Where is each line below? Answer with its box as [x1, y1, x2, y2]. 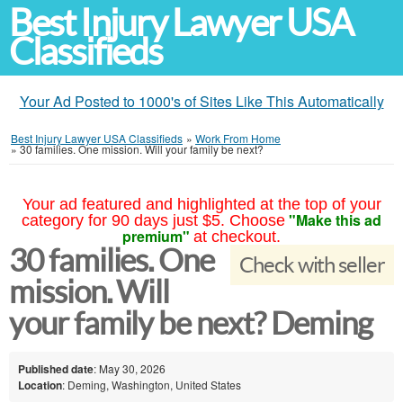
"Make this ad [289, 210, 381, 230]
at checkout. [193, 228, 281, 246]
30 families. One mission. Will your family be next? [20, 141, 264, 157]
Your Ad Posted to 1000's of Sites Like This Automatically [19, 91, 384, 112]
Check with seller [238, 253, 385, 277]
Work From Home [195, 130, 281, 146]
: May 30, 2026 [94, 360, 166, 376]
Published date [18, 360, 94, 377]
